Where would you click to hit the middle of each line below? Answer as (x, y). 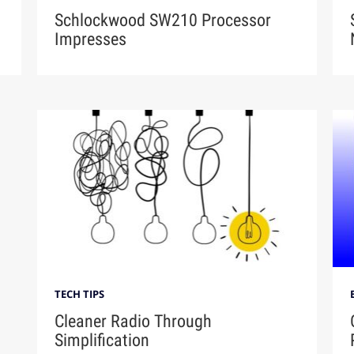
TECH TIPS (80, 294)
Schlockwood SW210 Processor (163, 21)
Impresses (91, 40)
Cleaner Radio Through (134, 322)
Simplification (102, 341)
